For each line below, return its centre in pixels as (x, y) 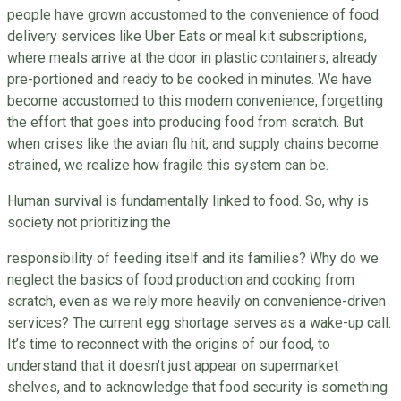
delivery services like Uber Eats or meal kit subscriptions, (187, 37)
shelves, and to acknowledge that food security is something (197, 388)
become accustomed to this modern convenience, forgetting (195, 101)
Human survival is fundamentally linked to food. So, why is (188, 201)
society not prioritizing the (89, 223)
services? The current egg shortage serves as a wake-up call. (199, 323)
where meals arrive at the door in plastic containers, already (192, 58)
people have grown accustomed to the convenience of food (193, 15)
